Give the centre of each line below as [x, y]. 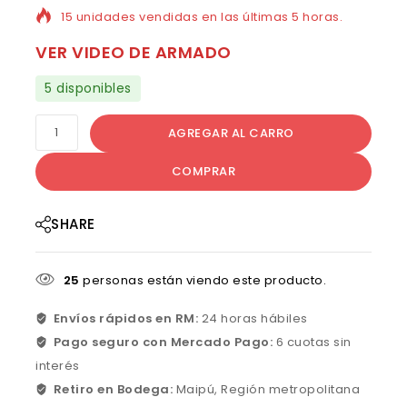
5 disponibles [88, 89]
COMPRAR [203, 172]
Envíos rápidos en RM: [127, 318]
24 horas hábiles [254, 318]
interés [58, 365]
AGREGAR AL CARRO [231, 134]
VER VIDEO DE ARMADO [134, 53]
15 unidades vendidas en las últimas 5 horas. [202, 17]
